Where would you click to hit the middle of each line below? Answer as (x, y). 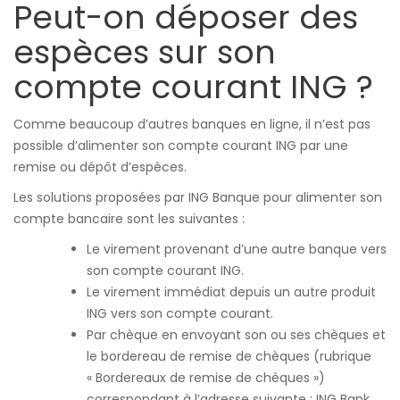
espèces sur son (145, 52)
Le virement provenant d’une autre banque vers (237, 249)
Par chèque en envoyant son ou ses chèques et (236, 335)
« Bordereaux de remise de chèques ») (206, 378)
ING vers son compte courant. (180, 313)
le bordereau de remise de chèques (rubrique (229, 356)
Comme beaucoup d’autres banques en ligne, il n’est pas (192, 124)
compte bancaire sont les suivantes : (129, 219)
